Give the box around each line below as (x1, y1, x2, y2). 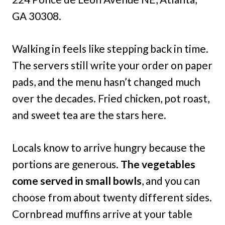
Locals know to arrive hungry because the (12, 141, 205, 154)
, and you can (142, 174, 200, 187)
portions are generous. (12, 158, 121, 171)
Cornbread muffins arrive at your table (12, 207, 192, 220)
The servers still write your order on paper (12, 59, 212, 72)
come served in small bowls (12, 174, 142, 187)
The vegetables (121, 158, 195, 171)
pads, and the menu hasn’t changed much (12, 75, 200, 88)
